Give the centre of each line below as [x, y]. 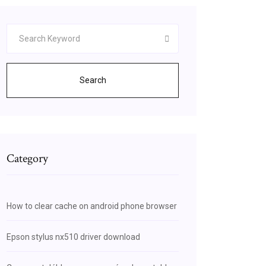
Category [27, 159]
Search [93, 80]
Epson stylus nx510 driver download [73, 237]
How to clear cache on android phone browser [92, 206]
